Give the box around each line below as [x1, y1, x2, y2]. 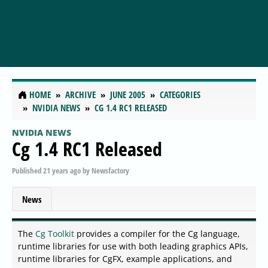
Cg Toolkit [35, 228, 74, 240]
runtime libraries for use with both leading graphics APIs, [18, 240, 248, 252]
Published [12, 165, 43, 176]
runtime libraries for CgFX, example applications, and [18, 253, 232, 265]
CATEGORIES [160, 89, 200, 101]
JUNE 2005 [110, 89, 145, 101]
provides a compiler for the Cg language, [74, 228, 240, 240]
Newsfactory [92, 165, 129, 176]
